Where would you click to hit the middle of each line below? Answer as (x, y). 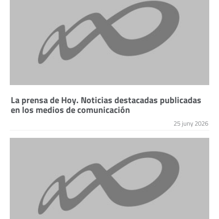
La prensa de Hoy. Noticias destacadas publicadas (106, 99)
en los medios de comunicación (70, 109)
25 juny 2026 (191, 123)
